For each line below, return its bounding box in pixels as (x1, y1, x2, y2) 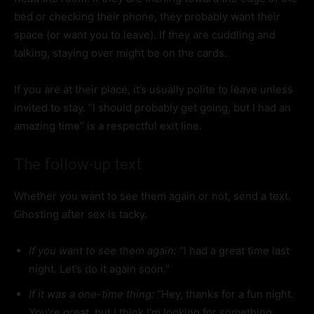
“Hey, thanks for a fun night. (154, 287, 294, 301)
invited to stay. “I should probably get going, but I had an (14, 101, 291, 115)
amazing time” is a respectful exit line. (14, 119, 202, 133)
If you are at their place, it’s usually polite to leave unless (14, 83, 293, 97)
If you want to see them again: (29, 244, 177, 258)
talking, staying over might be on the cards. (14, 46, 227, 60)
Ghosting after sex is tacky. (14, 207, 147, 221)
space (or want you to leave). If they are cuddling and (14, 28, 275, 42)
